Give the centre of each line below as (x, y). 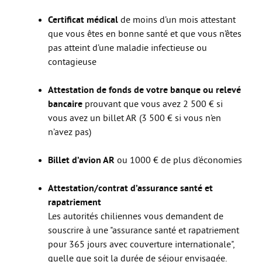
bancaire (65, 104)
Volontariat (48, 214)
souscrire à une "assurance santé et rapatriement (144, 230)
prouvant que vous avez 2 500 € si (153, 104)
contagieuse (72, 62)
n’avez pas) (70, 132)
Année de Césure (61, 109)
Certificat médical (83, 20)
